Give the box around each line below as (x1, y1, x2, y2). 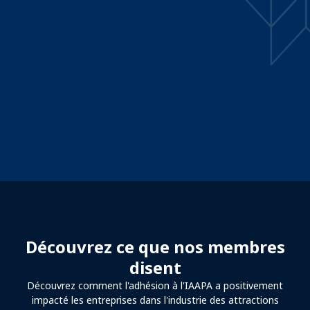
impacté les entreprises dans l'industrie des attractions (31, 293, 279, 307)
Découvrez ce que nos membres (25, 235, 285, 258)
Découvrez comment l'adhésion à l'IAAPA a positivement (27, 278, 283, 292)
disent (129, 255, 181, 279)
